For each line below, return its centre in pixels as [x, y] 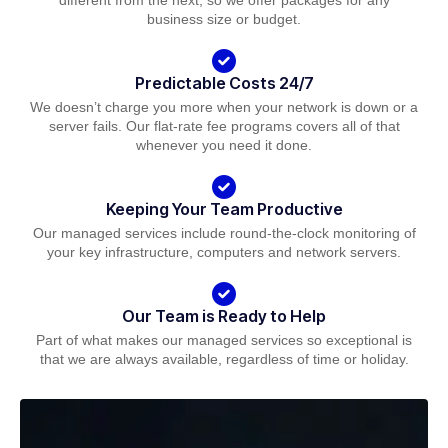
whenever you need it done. [224, 145]
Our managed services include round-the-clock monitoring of [224, 232]
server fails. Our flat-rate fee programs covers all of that [224, 126]
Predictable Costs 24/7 [224, 83]
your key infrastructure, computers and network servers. [224, 251]
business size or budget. [224, 19]
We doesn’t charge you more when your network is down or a [224, 107]
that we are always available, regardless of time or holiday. [224, 358]
